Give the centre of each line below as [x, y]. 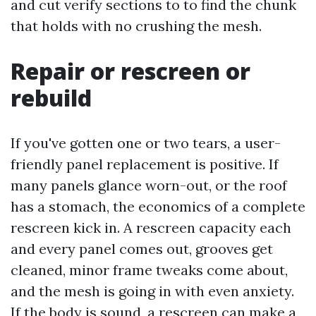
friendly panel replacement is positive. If [145, 164]
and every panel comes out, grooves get [142, 249]
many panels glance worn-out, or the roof [149, 185]
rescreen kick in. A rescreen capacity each [151, 227]
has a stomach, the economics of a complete [158, 206]
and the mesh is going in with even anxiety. [152, 291]
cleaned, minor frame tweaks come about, [149, 270]
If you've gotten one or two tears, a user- [146, 143]
